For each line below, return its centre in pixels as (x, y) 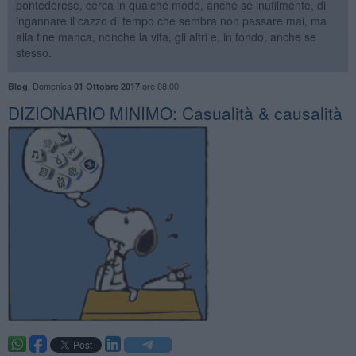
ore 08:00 (159, 85)
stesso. (33, 52)
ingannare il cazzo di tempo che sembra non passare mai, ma (171, 20)
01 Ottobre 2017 (106, 86)
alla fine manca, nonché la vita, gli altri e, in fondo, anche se (166, 36)
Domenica (53, 85)
